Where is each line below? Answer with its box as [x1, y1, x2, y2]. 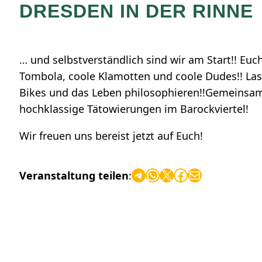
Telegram [131, 164, 144, 184]
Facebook [173, 164, 181, 184]
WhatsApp [145, 164, 154, 184]
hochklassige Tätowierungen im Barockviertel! [19, 102, 249, 116]
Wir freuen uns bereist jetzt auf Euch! [19, 129, 203, 143]
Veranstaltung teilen [19, 168, 129, 182]
